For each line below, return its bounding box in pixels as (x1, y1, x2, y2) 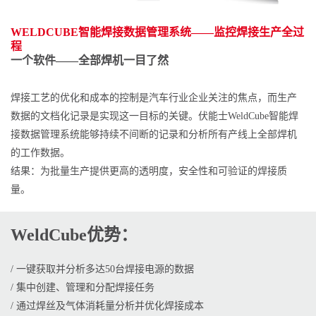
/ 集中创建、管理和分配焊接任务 (11, 281, 154, 293)
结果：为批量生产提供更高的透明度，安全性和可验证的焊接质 (11, 166, 287, 177)
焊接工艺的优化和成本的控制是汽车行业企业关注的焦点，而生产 (11, 92, 297, 104)
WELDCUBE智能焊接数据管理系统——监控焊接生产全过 (11, 26, 304, 39)
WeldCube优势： (11, 225, 138, 244)
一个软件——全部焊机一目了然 (11, 54, 169, 67)
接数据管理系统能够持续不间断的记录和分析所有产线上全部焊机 (11, 129, 297, 140)
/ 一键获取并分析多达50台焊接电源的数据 (11, 263, 194, 274)
